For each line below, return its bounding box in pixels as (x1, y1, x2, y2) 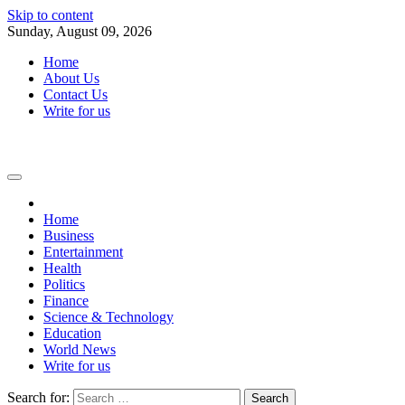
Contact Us (43, 87, 108, 102)
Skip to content (7, 7, 93, 23)
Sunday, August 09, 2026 (7, 24, 152, 39)
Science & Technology (43, 309, 174, 325)
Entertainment (43, 244, 123, 259)
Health (43, 260, 81, 276)
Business (43, 228, 94, 243)
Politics (43, 277, 85, 292)
